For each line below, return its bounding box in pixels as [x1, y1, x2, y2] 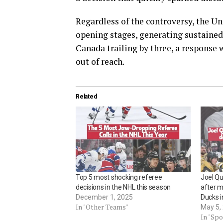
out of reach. [76, 56, 124, 68]
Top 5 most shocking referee [76, 173, 162, 182]
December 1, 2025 [76, 193, 133, 202]
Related [76, 93, 97, 101]
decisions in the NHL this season [76, 183, 171, 192]
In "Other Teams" [76, 202, 128, 212]
